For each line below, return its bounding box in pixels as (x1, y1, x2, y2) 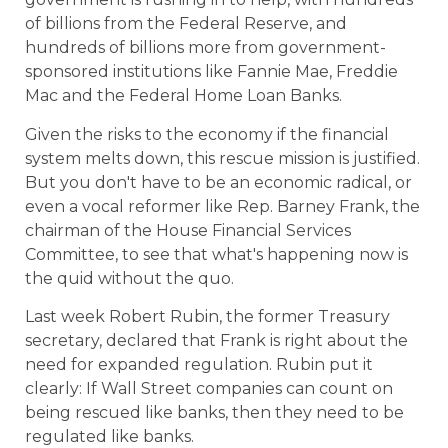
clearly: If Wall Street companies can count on (25, 379, 393, 399)
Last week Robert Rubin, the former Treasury (25, 307, 390, 327)
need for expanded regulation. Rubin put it (25, 355, 373, 375)
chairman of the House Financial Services (25, 220, 351, 240)
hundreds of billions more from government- (25, 38, 386, 58)
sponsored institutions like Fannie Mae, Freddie (25, 62, 398, 82)
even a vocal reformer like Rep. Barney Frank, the (25, 196, 420, 216)
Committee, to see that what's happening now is (25, 244, 408, 264)
